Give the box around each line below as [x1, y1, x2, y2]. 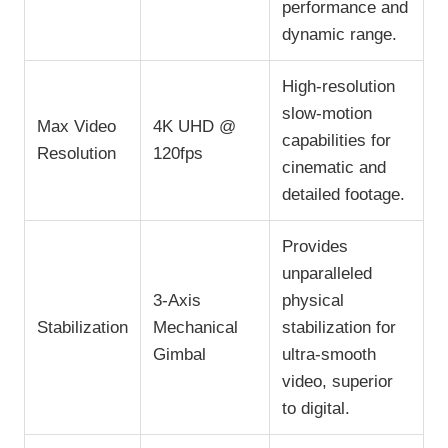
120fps [153, 143, 203, 163]
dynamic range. [282, 24, 397, 44]
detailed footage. [282, 184, 405, 204]
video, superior [282, 371, 393, 391]
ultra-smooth [282, 344, 376, 364]
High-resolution [282, 76, 395, 96]
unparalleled [282, 263, 372, 283]
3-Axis [153, 290, 201, 310]
